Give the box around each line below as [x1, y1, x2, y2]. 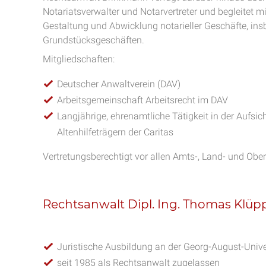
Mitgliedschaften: [43, 53, 115, 65]
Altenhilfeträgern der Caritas [57, 126, 173, 138]
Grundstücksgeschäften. [43, 34, 144, 46]
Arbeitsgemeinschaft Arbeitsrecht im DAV [57, 94, 228, 106]
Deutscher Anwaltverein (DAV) [57, 78, 180, 90]
